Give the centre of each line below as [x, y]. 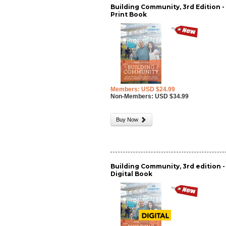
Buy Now [128, 120]
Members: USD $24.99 [143, 89]
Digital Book [132, 174]
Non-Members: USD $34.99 [150, 96]
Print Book [129, 14]
